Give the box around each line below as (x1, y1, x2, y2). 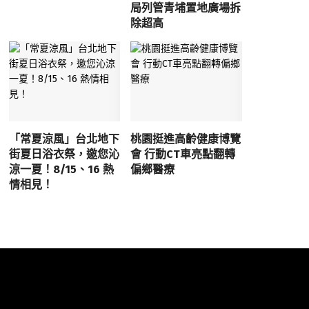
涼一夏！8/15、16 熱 (8, 162, 114, 176)
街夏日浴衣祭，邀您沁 (8, 147, 119, 161)
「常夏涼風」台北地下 (8, 132, 119, 146)
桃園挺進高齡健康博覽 (130, 132, 241, 146)
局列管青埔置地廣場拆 (130, 1, 241, 15)
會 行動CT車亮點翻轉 (130, 147, 236, 161)
